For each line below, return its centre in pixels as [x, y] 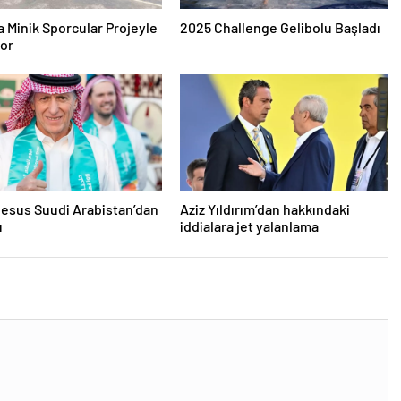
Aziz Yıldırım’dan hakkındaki [264, 209]
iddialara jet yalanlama [249, 226]
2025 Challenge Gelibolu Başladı [280, 27]
